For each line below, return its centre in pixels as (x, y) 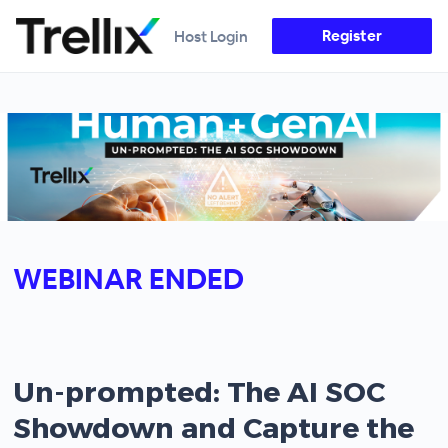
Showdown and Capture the (214, 426)
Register (352, 35)
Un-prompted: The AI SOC (199, 390)
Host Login (211, 36)
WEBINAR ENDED (129, 279)
